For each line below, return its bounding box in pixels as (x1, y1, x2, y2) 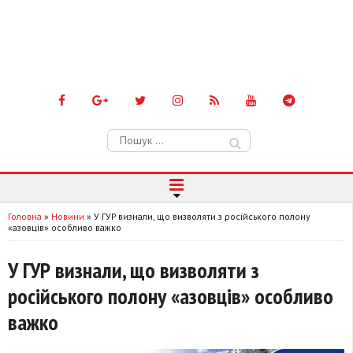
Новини (51, 210, 84, 222)
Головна (8, 210, 42, 222)
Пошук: (106, 128, 146, 144)
